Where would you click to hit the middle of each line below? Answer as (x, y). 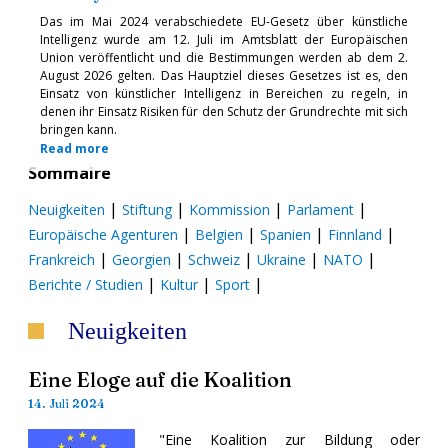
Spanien (285, 234)
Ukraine (281, 259)
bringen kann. (78, 129)
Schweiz (214, 259)
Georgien (141, 259)
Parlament (320, 209)
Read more (74, 148)
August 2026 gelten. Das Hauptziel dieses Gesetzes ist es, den (224, 75)
